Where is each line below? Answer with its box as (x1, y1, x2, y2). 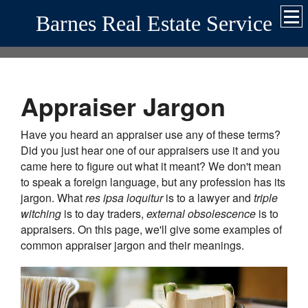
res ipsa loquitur (85, 190, 163, 206)
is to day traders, (61, 206, 146, 221)
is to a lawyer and (163, 190, 254, 206)
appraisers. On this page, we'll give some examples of (21, 221, 282, 237)
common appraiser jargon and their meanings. (21, 237, 244, 253)
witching (21, 206, 61, 221)
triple (254, 190, 278, 206)
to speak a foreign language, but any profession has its (21, 174, 285, 190)
